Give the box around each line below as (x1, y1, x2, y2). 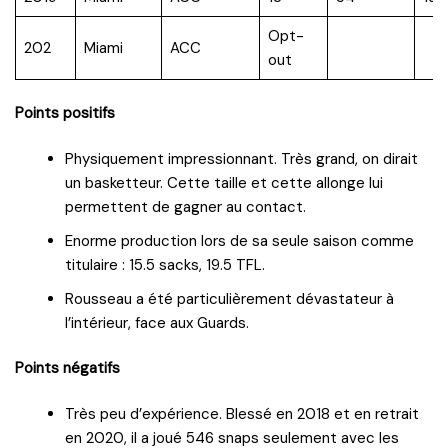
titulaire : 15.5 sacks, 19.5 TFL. (65, 254, 265, 275)
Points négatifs (15, 357, 120, 378)
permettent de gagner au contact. (65, 196, 310, 217)
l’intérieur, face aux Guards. (65, 312, 249, 333)
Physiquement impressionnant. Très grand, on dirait (65, 148, 418, 169)
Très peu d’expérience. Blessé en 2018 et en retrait (65, 403, 419, 424)
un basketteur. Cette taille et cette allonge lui (65, 172, 383, 193)
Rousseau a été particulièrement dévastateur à (65, 288, 394, 309)
